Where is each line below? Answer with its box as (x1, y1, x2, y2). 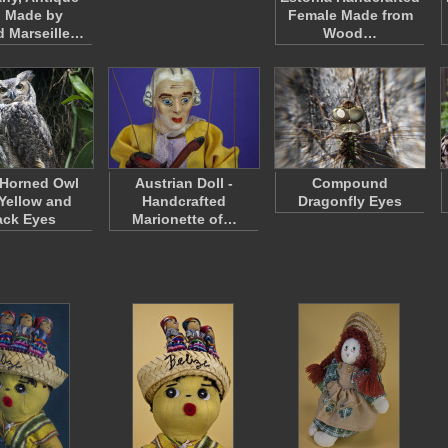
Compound (312, 175, 388, 191)
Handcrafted (142, 193, 226, 209)
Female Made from (287, 7, 413, 23)
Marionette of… (131, 211, 237, 227)
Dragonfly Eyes (298, 193, 402, 209)
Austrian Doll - (135, 175, 233, 191)
